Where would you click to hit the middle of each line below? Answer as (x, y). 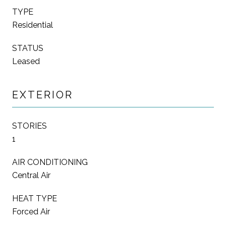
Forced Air (31, 211)
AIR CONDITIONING (50, 162)
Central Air (31, 175)
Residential (33, 25)
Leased (26, 61)
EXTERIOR (43, 95)
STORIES (30, 126)
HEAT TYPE (35, 198)
